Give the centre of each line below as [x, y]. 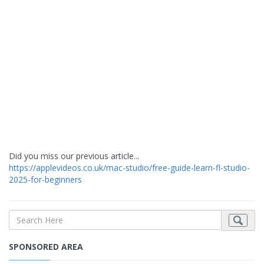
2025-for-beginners [45, 180]
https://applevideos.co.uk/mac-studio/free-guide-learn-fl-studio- [129, 168]
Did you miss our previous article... [74, 156]
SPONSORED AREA [46, 247]
